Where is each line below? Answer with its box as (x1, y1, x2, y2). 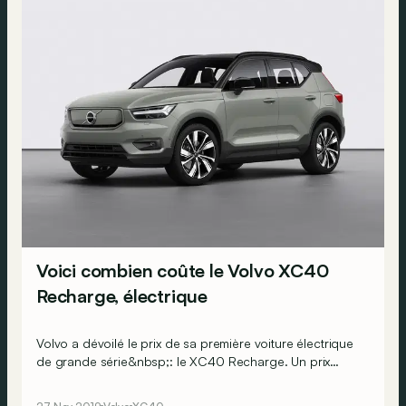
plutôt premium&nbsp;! (36, 371, 168, 387)
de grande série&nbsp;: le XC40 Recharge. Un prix (36, 353, 331, 369)
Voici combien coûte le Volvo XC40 (36, 258, 329, 282)
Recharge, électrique (36, 284, 208, 307)
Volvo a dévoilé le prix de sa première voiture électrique (36, 334, 354, 351)
